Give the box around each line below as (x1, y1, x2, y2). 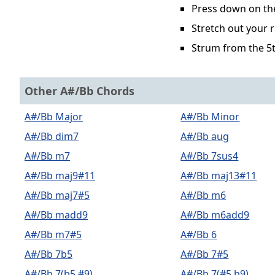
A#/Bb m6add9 (180, 208, 250, 222)
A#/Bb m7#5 (25, 228, 82, 241)
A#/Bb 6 (180, 228, 217, 241)
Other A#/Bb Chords (25, 83, 134, 98)
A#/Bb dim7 (25, 130, 79, 143)
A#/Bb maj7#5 (25, 188, 90, 202)
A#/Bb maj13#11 (180, 169, 257, 182)
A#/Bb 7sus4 (180, 149, 239, 163)
